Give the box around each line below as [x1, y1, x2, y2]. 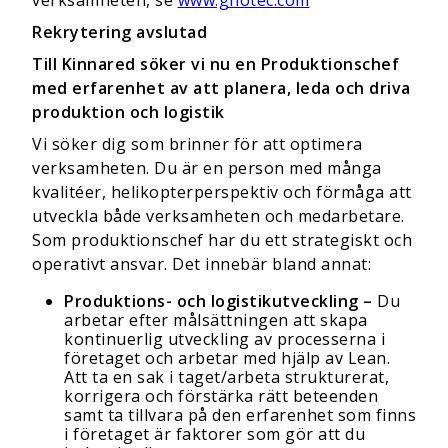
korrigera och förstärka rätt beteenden [64, 385, 378, 407]
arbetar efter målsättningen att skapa [64, 309, 368, 331]
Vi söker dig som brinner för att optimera [32, 133, 363, 155]
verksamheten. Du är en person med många [32, 157, 382, 179]
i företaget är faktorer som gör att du [64, 423, 365, 445]
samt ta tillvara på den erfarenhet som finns [64, 404, 416, 426]
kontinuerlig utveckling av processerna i [64, 328, 385, 350]
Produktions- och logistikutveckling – [64, 290, 373, 312]
